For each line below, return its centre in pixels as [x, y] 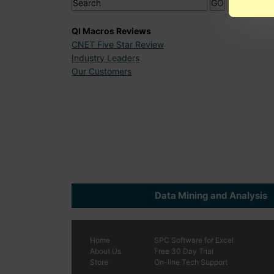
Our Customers [102, 71]
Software [187, 240]
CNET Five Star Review [118, 44]
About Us [106, 251]
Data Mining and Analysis [211, 196]
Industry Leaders [106, 57]
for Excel [218, 240]
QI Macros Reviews [111, 31]
